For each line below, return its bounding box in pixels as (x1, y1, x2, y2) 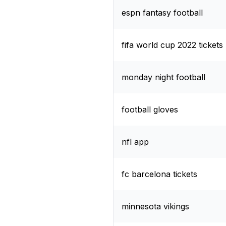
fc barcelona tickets (122, 168, 197, 179)
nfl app (122, 136, 149, 147)
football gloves (122, 104, 178, 115)
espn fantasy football (122, 7, 203, 18)
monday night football (122, 72, 205, 82)
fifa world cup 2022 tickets (122, 39, 223, 50)
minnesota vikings (122, 201, 189, 211)
